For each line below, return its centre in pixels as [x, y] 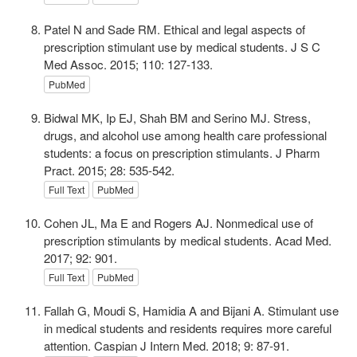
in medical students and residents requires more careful [188, 328]
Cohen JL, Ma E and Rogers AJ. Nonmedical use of [178, 222]
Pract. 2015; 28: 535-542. [109, 170]
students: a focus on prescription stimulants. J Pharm [182, 152]
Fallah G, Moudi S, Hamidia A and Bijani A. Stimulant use [191, 310]
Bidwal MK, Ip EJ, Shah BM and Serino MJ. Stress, [177, 117]
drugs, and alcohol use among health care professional [185, 135]
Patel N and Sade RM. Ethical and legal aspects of [175, 29]
